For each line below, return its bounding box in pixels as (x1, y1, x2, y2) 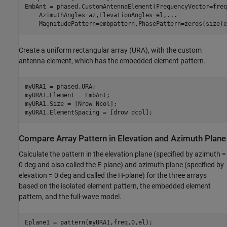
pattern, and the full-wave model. (19, 192, 122, 201)
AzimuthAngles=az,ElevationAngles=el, (24, 12, 167, 19)
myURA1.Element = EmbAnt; (24, 92, 110, 99)
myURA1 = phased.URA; (24, 83, 96, 91)
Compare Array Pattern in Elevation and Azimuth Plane (19, 133, 226, 143)
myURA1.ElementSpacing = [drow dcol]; (24, 109, 153, 117)
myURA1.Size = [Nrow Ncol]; (24, 100, 117, 108)
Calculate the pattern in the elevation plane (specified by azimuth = (19, 149, 226, 158)
